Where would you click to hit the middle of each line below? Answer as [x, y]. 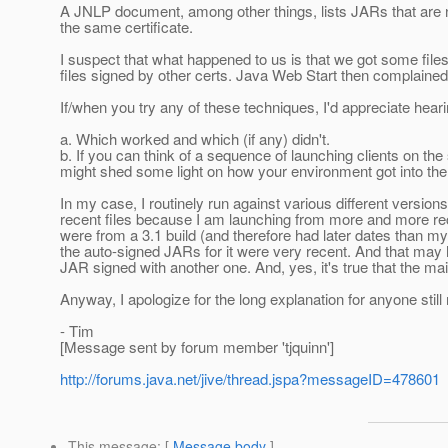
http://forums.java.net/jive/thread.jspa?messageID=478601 [250, 379]
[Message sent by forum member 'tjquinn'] [197, 347]
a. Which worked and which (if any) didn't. [195, 139]
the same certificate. [126, 27]
